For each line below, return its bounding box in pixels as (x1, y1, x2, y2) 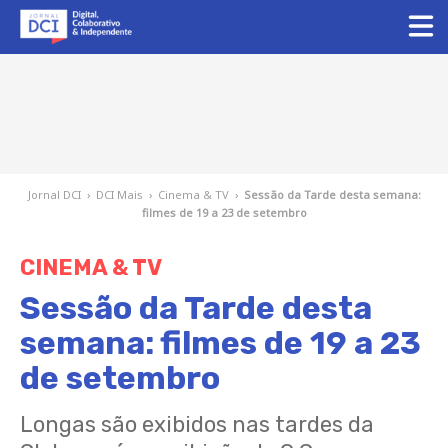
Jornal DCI (27, 187, 81, 202)
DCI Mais (95, 187, 143, 202)
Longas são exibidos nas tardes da (20, 411, 374, 438)
